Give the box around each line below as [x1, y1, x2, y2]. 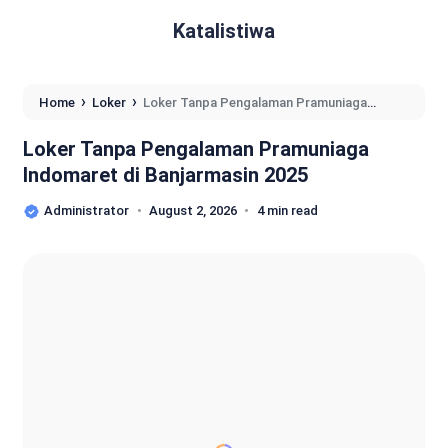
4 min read [257, 203, 318, 218]
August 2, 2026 [149, 203, 237, 218]
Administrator [44, 203, 129, 218]
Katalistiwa [173, 19, 275, 43]
